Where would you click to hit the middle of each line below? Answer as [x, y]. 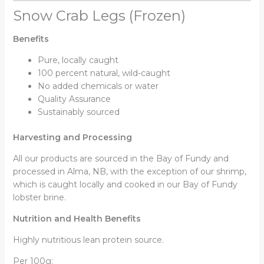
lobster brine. [39, 198]
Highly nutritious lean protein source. [88, 240]
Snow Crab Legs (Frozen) [99, 16]
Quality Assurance [74, 99]
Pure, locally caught [78, 60]
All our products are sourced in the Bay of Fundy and [121, 159]
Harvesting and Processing [72, 138]
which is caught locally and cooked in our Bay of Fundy [125, 185]
